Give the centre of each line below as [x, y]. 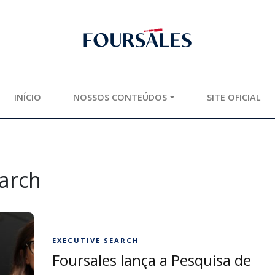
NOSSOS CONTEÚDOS [120, 97]
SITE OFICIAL [234, 97]
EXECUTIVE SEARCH [96, 240]
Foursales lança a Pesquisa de [152, 260]
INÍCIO [28, 97]
